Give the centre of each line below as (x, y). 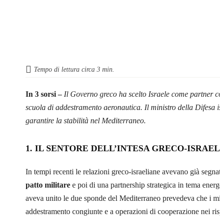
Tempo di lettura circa (65, 69)
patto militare (48, 185)
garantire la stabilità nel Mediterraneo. (86, 120)
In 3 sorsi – (45, 94)
